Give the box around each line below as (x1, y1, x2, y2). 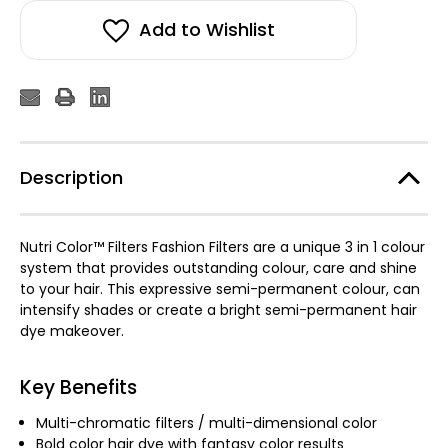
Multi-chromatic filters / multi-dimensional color (36, 412, 378, 433)
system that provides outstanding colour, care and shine (20, 257, 417, 278)
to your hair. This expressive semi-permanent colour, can (20, 278, 420, 299)
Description (20, 164, 123, 190)
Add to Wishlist (138, 16, 275, 42)
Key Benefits (20, 373, 137, 401)
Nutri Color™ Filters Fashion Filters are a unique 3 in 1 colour (20, 236, 425, 257)
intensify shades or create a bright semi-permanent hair (20, 299, 417, 320)
